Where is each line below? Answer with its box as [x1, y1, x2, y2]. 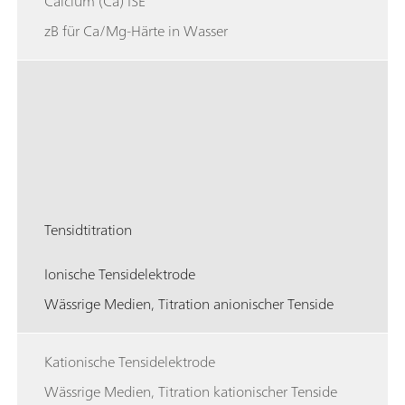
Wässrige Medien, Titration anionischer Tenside [44, 290, 334, 316]
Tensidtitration [44, 216, 132, 242]
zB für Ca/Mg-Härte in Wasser [44, 17, 228, 43]
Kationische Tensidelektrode [44, 348, 215, 374]
